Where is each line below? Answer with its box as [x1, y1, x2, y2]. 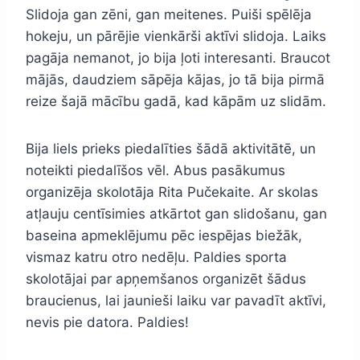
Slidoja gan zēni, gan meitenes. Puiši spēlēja [26, 6, 312, 22]
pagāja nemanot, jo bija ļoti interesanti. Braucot [26, 49, 330, 66]
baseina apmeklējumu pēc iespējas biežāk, [26, 227, 302, 243]
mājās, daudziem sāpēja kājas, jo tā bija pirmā [26, 71, 325, 88]
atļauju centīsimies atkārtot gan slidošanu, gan [26, 205, 327, 222]
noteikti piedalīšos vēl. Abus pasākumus [26, 162, 285, 178]
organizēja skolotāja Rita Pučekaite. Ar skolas [26, 183, 318, 200]
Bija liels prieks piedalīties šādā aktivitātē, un [26, 140, 316, 157]
